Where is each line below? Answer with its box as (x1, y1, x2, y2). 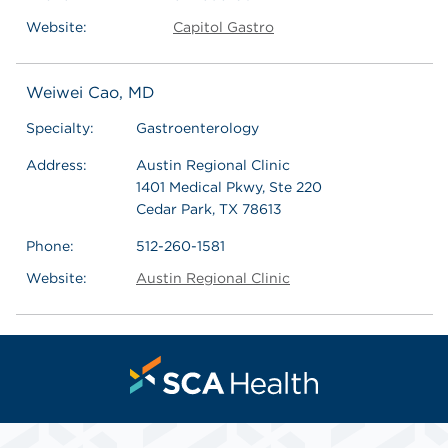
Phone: (26, 237, 74, 254)
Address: (26, 156, 87, 173)
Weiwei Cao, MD (26, 82, 155, 102)
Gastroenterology (136, 119, 259, 136)
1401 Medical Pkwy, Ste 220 (136, 178, 322, 195)
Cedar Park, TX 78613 (136, 200, 282, 217)
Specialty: (26, 119, 94, 136)
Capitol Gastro (173, 18, 274, 35)
